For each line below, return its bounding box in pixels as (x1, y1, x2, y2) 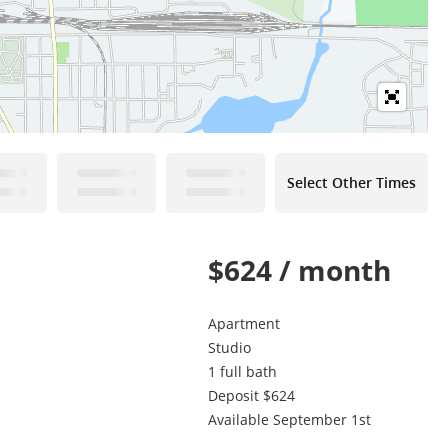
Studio (208, 338, 251, 357)
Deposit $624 (208, 386, 295, 405)
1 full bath (208, 362, 277, 381)
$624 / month (208, 251, 391, 289)
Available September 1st (208, 410, 371, 429)
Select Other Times (287, 173, 416, 192)
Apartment (208, 314, 280, 333)
